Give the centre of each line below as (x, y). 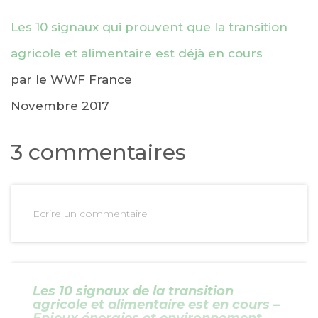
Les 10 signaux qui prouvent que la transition (149, 27)
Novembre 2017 (60, 105)
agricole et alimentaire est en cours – (156, 304)
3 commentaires (98, 152)
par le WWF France (71, 79)
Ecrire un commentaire (90, 213)
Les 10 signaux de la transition (133, 291)
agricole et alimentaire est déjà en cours (137, 53)
